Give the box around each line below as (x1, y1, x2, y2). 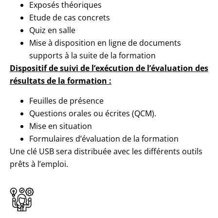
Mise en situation (29, 121, 92, 132)
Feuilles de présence (29, 95, 104, 107)
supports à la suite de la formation (29, 50, 156, 61)
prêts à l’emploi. (10, 159, 68, 170)
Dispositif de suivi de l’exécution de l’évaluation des (10, 63, 208, 74)
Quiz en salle (29, 25, 75, 36)
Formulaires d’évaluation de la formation (29, 133, 179, 145)
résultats (10, 75, 45, 87)
